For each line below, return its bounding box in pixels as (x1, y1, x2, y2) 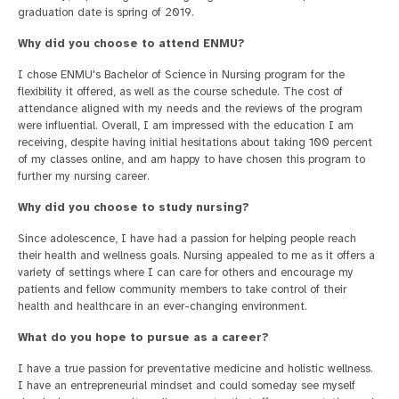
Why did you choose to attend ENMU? (18, 37, 245, 51)
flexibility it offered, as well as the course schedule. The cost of (18, 85, 343, 99)
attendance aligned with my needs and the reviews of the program (18, 102, 362, 116)
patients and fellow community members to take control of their (18, 282, 346, 297)
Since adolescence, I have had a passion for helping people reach (18, 232, 356, 246)
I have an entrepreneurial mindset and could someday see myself (18, 379, 355, 393)
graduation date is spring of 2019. (18, 5, 194, 20)
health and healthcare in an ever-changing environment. (18, 299, 307, 313)
